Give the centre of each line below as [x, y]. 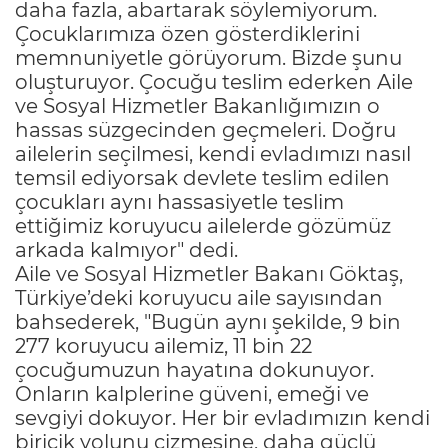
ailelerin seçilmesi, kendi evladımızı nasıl [213, 153]
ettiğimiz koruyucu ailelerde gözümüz [203, 225]
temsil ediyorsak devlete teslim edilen [202, 177]
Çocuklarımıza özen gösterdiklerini [187, 33]
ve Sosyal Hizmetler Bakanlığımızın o [197, 105]
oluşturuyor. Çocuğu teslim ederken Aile [214, 81]
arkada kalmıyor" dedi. [126, 249]
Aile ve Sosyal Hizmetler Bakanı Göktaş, [209, 273]
